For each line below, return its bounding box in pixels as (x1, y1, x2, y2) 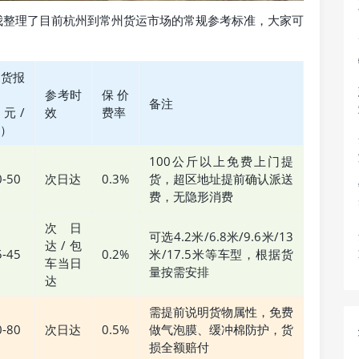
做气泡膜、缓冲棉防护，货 (149, 321, 293, 338)
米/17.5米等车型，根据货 (149, 246, 293, 263)
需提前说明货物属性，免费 (149, 304, 293, 321)
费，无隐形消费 (149, 188, 233, 205)
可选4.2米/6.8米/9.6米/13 (149, 228, 293, 245)
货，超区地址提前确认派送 (149, 171, 293, 188)
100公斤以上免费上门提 (149, 153, 293, 170)
